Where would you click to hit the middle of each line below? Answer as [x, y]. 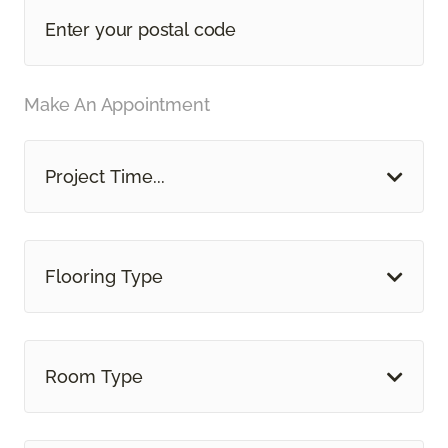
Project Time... [105, 177]
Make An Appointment [117, 105]
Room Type [94, 377]
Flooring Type [104, 277]
